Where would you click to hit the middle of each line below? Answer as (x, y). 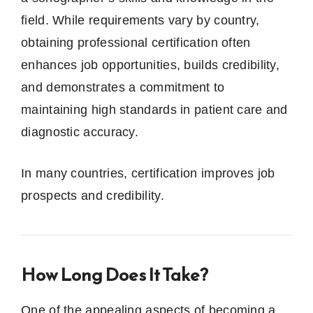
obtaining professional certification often (136, 42)
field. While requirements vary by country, (140, 20)
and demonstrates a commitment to (123, 87)
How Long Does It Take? (115, 274)
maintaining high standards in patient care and (154, 109)
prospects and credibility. (93, 195)
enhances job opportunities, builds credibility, (151, 65)
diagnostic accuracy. (80, 132)
